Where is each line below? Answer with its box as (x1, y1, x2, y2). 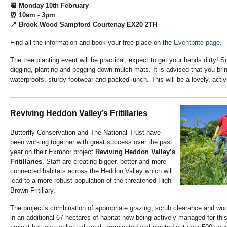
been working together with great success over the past (10, 138, 172, 146)
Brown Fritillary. (10, 186, 55, 195)
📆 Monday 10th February (10, 2, 89, 10)
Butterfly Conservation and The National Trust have (10, 129, 161, 137)
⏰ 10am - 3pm (10, 11, 55, 19)
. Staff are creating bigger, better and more (42, 158, 166, 166)
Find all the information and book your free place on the (10, 39, 174, 47)
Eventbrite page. (174, 39, 222, 47)
